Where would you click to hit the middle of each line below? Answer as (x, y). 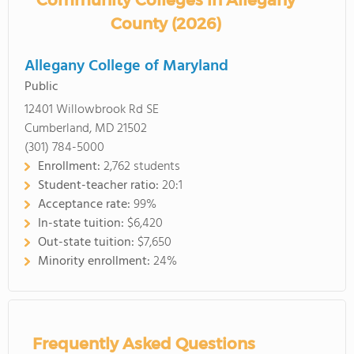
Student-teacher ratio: (100, 186)
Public (41, 87)
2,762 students (142, 167)
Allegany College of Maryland (126, 66)
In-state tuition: (83, 224)
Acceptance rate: (86, 205)
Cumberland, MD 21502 (86, 129)
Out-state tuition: (88, 243)
